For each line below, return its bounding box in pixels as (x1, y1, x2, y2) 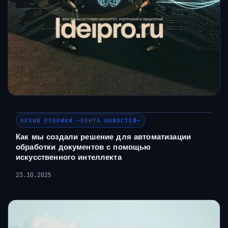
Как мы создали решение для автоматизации (16, 132, 191, 142)
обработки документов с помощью (16, 142, 151, 152)
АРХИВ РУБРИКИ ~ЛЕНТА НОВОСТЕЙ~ (20, 117, 141, 125)
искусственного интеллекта (16, 152, 122, 162)
